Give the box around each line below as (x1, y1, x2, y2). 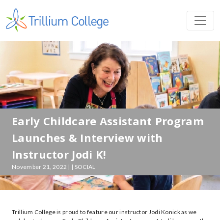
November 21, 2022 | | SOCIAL (12, 163, 96, 170)
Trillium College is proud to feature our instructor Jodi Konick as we (12, 208, 197, 216)
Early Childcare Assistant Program (12, 113, 204, 128)
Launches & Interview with (12, 130, 163, 145)
